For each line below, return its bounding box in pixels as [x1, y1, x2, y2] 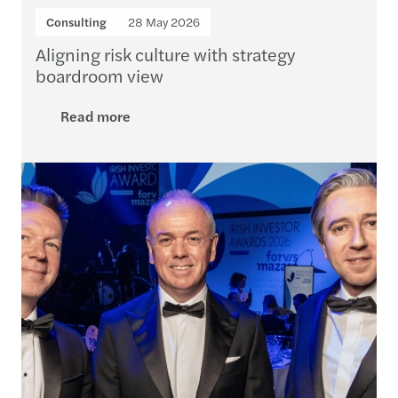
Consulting [46, 12, 107, 30]
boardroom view [36, 61, 163, 88]
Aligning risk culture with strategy [36, 40, 295, 67]
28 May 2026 [128, 12, 200, 30]
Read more [60, 105, 131, 126]
